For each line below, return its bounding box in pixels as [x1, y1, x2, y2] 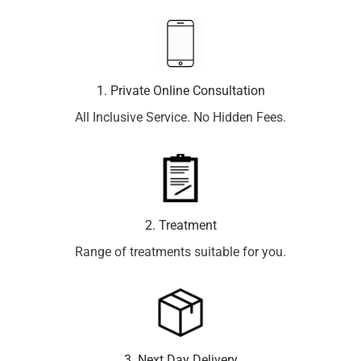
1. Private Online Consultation [96, 82, 265, 98]
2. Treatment [144, 218, 217, 234]
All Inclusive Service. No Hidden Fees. [75, 109, 286, 125]
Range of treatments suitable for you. [75, 244, 286, 260]
